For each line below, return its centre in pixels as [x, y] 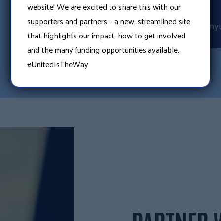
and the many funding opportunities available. [103, 50]
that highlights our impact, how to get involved [107, 36]
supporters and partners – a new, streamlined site [109, 21]
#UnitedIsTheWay [58, 64]
